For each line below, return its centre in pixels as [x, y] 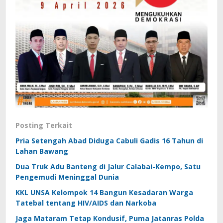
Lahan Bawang [42, 151]
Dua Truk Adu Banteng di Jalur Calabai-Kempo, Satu [108, 166]
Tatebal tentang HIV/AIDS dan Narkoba [86, 203]
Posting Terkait [44, 125]
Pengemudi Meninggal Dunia [67, 177]
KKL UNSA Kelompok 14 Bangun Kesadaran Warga [104, 192]
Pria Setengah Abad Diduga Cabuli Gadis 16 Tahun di [109, 140]
